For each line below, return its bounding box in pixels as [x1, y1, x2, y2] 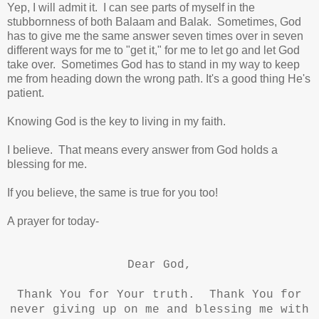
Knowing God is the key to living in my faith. [7, 115, 226, 128]
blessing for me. [7, 158, 93, 171]
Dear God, [127, 258, 192, 272]
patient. [7, 87, 47, 100]
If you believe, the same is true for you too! [7, 187, 218, 199]
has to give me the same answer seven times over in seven [7, 30, 303, 43]
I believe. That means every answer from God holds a [7, 144, 278, 157]
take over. [7, 58, 56, 71]
